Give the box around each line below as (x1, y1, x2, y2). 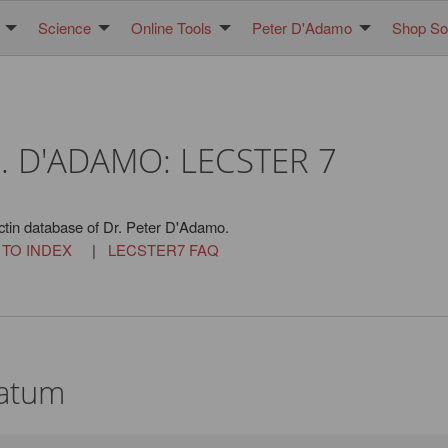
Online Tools (131, 17, 212, 39)
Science (38, 17, 91, 39)
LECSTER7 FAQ (107, 239, 219, 261)
